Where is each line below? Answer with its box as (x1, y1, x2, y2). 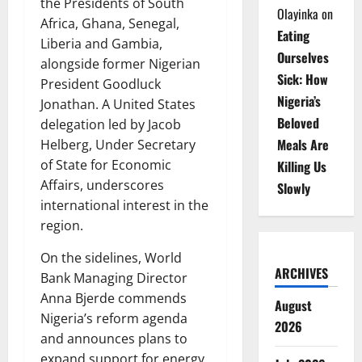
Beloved (276, 113, 319, 133)
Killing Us (276, 157, 326, 176)
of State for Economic (40, 156, 171, 175)
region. (40, 217, 83, 235)
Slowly (276, 179, 310, 198)
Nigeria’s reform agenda (40, 309, 187, 328)
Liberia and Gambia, (40, 35, 162, 53)
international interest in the (40, 196, 208, 215)
